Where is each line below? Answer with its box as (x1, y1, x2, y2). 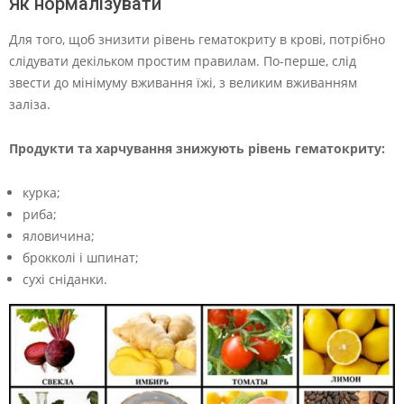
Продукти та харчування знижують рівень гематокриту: (9, 140, 385, 158)
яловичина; (23, 227, 95, 245)
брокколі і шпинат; (23, 249, 139, 267)
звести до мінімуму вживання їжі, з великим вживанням (9, 74, 357, 92)
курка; (23, 184, 60, 202)
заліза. (9, 96, 50, 114)
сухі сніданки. (23, 271, 107, 289)
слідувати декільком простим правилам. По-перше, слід (9, 52, 356, 70)
